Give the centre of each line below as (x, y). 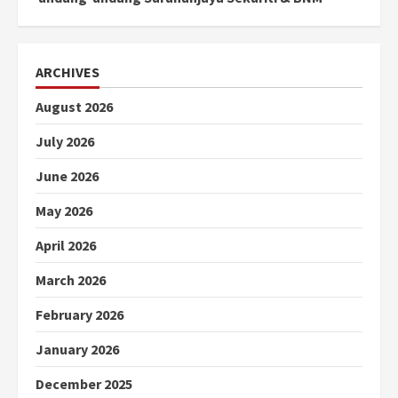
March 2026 (71, 280)
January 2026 (77, 350)
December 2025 (84, 384)
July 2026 (65, 142)
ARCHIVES (68, 72)
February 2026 (80, 315)
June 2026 (67, 176)
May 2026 (64, 211)
